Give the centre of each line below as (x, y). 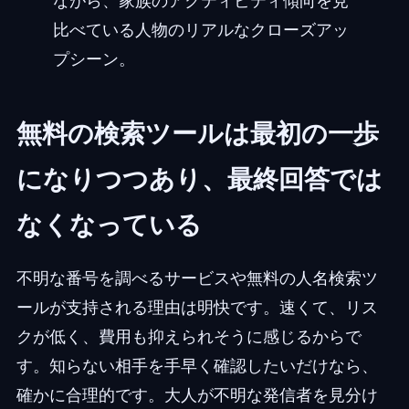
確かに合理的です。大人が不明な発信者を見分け (197, 395)
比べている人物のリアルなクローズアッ (200, 30)
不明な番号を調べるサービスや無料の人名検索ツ (197, 278)
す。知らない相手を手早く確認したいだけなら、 (197, 366)
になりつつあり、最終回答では (199, 179)
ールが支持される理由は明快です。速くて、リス (197, 308)
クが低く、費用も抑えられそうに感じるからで (189, 337)
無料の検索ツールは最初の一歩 (197, 134)
